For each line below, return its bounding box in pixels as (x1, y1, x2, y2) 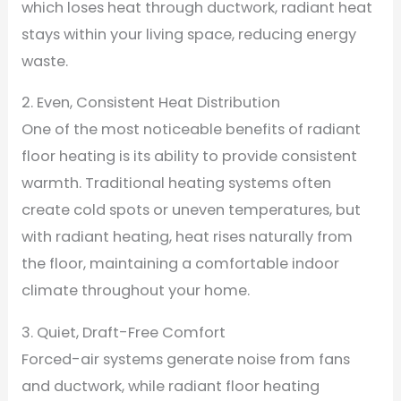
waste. (21, 50, 68, 72)
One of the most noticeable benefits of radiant (21, 119, 361, 141)
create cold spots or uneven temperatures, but (21, 200, 361, 221)
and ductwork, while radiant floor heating (21, 375, 320, 397)
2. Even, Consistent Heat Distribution (21, 92, 280, 114)
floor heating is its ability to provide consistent (21, 146, 357, 167)
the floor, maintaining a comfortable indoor (21, 253, 339, 275)
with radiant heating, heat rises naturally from (21, 226, 353, 248)
